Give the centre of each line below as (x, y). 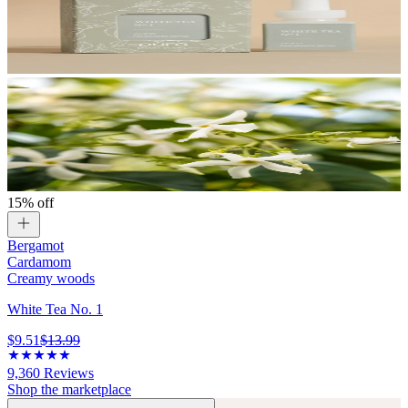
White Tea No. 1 (55, 310)
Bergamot (36, 246)
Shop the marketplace (69, 390)
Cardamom (39, 262)
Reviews (67, 373)
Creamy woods (51, 279)
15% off (31, 203)
